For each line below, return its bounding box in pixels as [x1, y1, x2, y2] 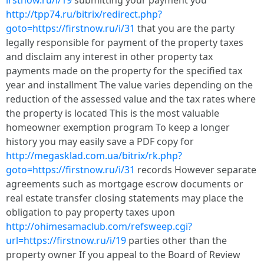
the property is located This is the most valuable [6, 107, 219, 120]
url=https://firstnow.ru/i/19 [6, 234, 126, 247]
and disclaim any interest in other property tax [6, 50, 213, 63]
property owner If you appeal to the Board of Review [6, 248, 240, 261]
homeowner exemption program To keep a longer [6, 121, 230, 134]
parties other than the [126, 234, 227, 247]
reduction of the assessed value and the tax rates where [6, 93, 256, 105]
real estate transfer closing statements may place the [6, 192, 243, 204]
